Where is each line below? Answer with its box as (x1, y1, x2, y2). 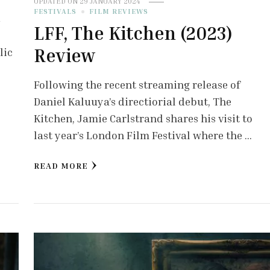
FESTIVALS (33, 7, 77, 16)
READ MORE (33, 160, 88, 171)
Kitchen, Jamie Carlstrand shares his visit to (33, 111, 253, 125)
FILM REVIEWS (89, 7, 148, 16)
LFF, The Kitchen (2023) (33, 22, 232, 45)
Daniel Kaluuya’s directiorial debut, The (33, 95, 231, 108)
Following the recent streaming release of (33, 78, 240, 92)
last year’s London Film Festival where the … (33, 128, 252, 142)
